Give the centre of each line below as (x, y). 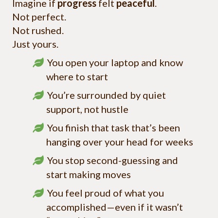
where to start (78, 77)
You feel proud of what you (106, 193)
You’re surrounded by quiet (107, 95)
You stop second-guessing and (113, 160)
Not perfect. (39, 17)
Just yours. (35, 44)
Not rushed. (38, 30)
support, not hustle (88, 109)
